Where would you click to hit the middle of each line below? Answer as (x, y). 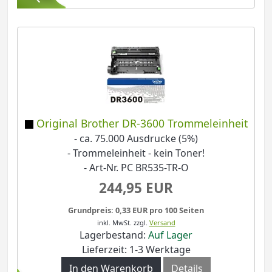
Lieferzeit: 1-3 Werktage (136, 249)
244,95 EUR (136, 188)
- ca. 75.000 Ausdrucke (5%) (136, 138)
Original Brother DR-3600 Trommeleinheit (142, 123)
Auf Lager (170, 235)
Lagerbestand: (114, 235)
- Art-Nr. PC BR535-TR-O (136, 167)
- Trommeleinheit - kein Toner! (136, 153)
